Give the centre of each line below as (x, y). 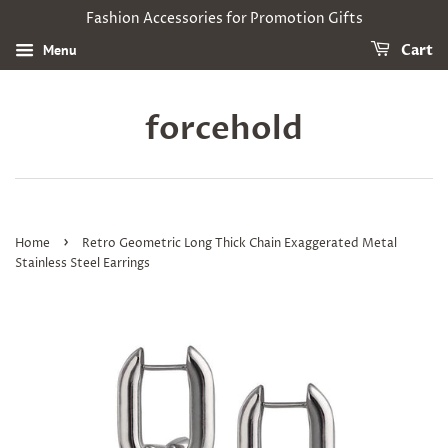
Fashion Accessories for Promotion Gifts (224, 18)
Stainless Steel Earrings (82, 263)
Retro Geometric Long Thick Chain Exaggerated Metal (239, 243)
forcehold (224, 129)
